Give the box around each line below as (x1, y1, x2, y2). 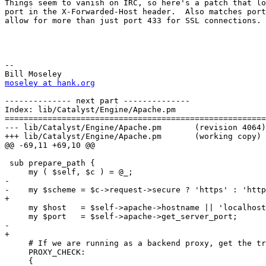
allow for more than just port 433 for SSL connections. (5, 16, 261, 26)
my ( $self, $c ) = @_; (5, 167, 133, 177)
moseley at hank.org (5, 78, 95, 88)
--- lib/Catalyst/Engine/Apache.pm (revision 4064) (5, 123, 161, 132)
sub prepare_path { (5, 159, 95, 168)
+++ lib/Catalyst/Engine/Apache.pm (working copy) (5, 132, 161, 141)
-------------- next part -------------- (5, 96, 190, 106)
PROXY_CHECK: (5, 248, 85, 257)
